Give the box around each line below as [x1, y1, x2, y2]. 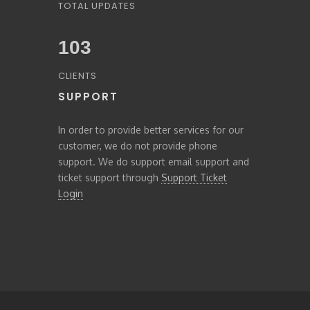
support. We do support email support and [58, 156, 249, 167]
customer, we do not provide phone [58, 140, 217, 152]
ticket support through [58, 172, 161, 183]
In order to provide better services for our [58, 124, 244, 136]
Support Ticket [161, 172, 227, 183]
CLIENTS [58, 69, 97, 82]
